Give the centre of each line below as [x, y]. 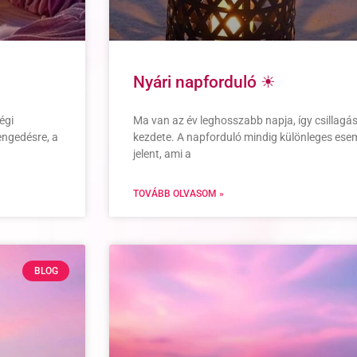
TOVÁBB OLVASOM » [178, 193]
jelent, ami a [162, 153]
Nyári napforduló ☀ [204, 82]
